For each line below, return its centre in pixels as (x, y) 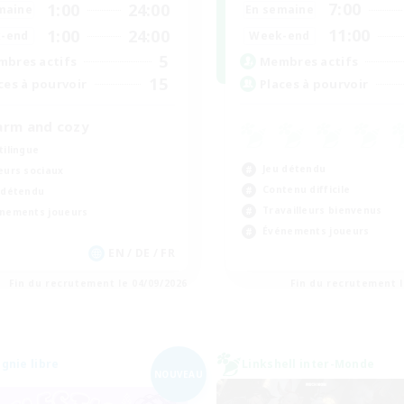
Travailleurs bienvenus (322, 210)
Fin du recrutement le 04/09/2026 (98, 283)
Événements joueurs (316, 231)
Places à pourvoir (314, 83)
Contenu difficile (307, 189)
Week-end (280, 35)
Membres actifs (309, 61)
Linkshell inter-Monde (308, 364)
